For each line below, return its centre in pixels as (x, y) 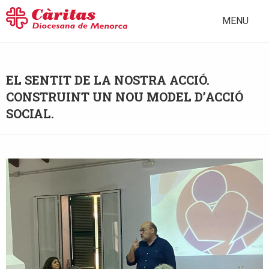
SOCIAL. (30, 113)
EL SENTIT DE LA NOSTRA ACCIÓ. (108, 80)
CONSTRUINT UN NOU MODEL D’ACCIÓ (125, 97)
